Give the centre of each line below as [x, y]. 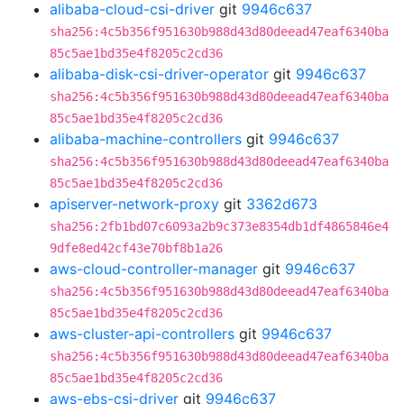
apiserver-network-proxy [134, 204]
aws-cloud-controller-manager [154, 269]
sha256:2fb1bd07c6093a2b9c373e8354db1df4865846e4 [219, 226]
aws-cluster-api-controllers [142, 334]
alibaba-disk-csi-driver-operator [159, 74]
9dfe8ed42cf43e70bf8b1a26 [136, 248]
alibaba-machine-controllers [146, 139]
